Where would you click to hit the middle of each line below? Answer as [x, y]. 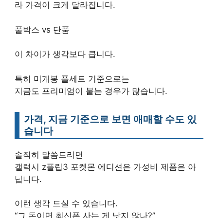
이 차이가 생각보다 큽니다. [65, 54]
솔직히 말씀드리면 [49, 154]
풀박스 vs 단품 [42, 29]
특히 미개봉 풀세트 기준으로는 [72, 79]
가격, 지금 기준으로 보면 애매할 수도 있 [110, 119]
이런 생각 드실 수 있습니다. [66, 204]
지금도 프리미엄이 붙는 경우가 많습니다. [91, 91]
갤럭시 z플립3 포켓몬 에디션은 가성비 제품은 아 [105, 167]
